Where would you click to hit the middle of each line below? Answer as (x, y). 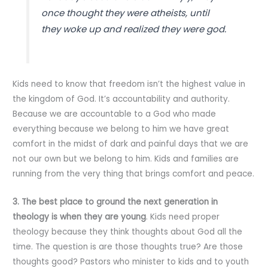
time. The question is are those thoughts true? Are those (128, 247)
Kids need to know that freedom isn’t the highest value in (129, 84)
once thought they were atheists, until (125, 13)
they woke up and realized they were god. (133, 29)
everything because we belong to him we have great (121, 129)
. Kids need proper (183, 217)
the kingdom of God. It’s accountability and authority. (121, 99)
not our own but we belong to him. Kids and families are (126, 159)
